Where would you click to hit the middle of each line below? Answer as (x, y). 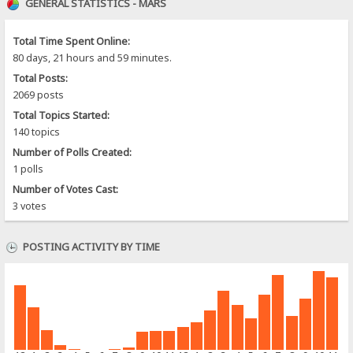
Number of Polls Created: (72, 152)
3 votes (30, 206)
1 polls (28, 169)
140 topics (37, 132)
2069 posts (39, 95)
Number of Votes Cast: (66, 189)
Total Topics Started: (61, 115)
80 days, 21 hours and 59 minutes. (93, 58)
